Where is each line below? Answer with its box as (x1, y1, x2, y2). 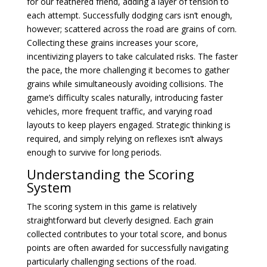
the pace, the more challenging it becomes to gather (26, 64, 229, 76)
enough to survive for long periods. (26, 147, 162, 158)
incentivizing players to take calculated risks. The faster (26, 51, 238, 62)
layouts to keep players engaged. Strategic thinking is (26, 119, 231, 131)
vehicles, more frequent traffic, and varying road (26, 105, 212, 117)
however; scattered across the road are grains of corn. (26, 23, 237, 35)
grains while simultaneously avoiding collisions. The (26, 78, 223, 89)
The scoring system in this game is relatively (26, 201, 197, 212)
